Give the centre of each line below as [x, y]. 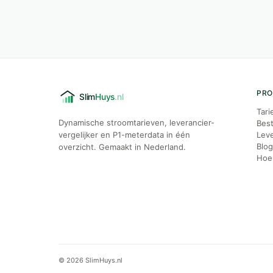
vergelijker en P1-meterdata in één [124, 135]
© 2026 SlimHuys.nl [90, 260]
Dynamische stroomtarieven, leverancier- [136, 122]
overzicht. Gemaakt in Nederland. [122, 147]
